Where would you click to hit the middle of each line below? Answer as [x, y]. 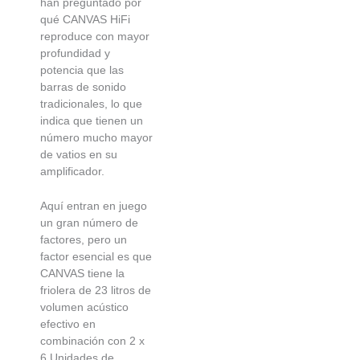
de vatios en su [79, 154]
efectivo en [68, 323]
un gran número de [89, 222]
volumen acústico [84, 307]
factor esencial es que [96, 256]
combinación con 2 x [92, 340]
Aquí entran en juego [94, 205]
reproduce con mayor [95, 36]
